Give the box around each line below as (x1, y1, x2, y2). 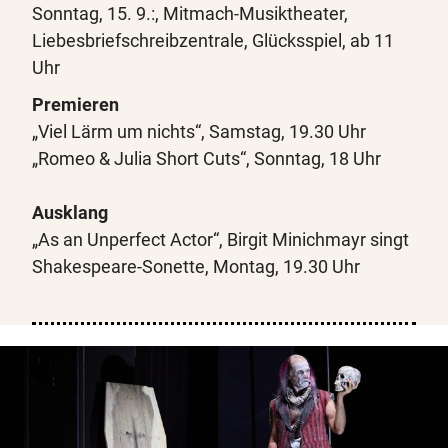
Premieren (32, 94, 119, 116)
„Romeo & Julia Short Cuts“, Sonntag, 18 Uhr (32, 148, 381, 170)
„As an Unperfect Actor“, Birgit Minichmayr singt (32, 229, 409, 251)
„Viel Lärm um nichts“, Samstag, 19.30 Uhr (32, 121, 366, 143)
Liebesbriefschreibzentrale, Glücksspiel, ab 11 (32, 30, 394, 52)
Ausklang (32, 202, 108, 224)
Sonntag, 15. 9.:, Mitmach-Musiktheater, (32, 3, 348, 25)
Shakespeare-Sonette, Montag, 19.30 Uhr (32, 256, 360, 278)
